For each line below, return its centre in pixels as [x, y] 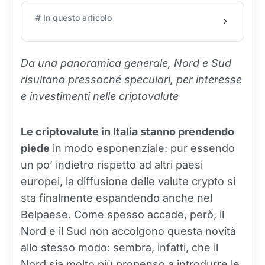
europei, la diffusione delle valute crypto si [128, 181]
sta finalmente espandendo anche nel [117, 198]
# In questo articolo [74, 17]
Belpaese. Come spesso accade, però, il [122, 214]
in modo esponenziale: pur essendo [142, 148]
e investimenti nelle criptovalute [100, 96]
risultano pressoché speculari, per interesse [131, 80]
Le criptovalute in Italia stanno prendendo [127, 132]
